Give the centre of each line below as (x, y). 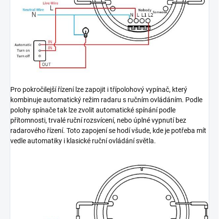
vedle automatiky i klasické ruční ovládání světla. (83, 141)
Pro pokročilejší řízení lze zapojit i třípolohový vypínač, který (99, 89)
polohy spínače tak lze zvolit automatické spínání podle (93, 110)
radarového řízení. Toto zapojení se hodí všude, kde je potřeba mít (108, 130)
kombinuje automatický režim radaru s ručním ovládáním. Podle (106, 99)
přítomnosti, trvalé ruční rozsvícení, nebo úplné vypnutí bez (98, 120)
